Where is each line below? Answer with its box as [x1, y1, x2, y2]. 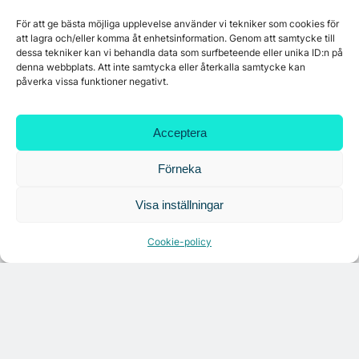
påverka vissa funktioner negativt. [16, 75, 168, 87]
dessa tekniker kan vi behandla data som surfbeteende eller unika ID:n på [16, 46, 343, 58]
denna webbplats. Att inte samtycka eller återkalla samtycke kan [16, 61, 305, 73]
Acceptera [152, 125, 207, 139]
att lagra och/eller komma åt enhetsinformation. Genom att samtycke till [16, 32, 335, 44]
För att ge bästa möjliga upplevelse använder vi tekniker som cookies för [16, 18, 339, 30]
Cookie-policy [147, 236, 212, 248]
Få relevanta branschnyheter [89, 140, 270, 157]
